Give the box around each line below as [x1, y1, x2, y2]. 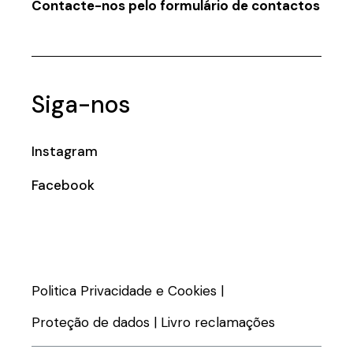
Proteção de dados [32, 314, 150, 332]
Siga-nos [32, 89, 132, 121]
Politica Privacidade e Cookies [32, 282, 217, 300]
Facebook [32, 176, 95, 195]
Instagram [32, 143, 98, 161]
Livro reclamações [161, 314, 276, 332]
